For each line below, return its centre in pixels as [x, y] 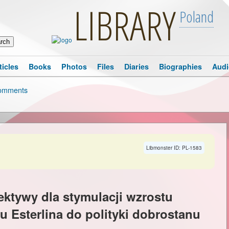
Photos [74, 66]
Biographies [180, 66]
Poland [196, 17]
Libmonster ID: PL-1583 [174, 148]
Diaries [136, 66]
